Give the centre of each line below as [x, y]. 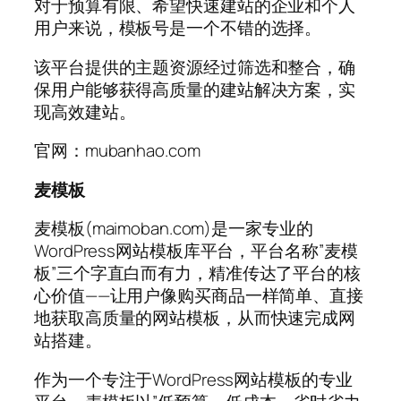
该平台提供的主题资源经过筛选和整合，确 [195, 67]
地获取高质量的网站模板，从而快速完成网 [195, 318]
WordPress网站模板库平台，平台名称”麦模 [196, 251]
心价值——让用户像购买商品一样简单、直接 [199, 296]
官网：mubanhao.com [117, 151]
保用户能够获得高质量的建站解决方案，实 [195, 89]
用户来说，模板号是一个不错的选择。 [178, 28]
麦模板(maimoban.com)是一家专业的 [174, 229]
